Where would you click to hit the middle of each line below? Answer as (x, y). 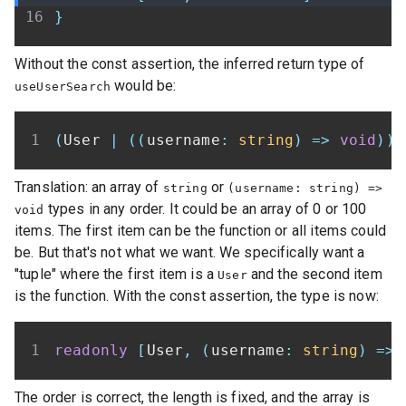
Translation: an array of (89, 187)
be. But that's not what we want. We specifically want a (190, 252)
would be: (143, 85)
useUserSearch (63, 86)
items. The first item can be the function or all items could (201, 230)
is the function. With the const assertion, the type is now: (197, 295)
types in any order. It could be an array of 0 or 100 (205, 208)
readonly (92, 350)
